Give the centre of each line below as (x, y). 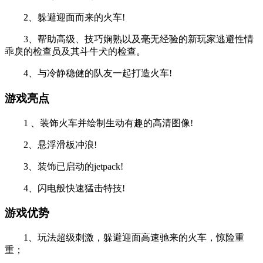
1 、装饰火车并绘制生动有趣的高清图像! (99, 123)
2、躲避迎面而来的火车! (65, 18)
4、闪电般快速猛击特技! (65, 188)
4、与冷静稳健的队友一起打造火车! (88, 73)
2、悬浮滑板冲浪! (51, 144)
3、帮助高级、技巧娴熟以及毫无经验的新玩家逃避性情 (129, 39)
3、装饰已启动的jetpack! (64, 166)
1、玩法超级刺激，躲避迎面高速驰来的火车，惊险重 (124, 237)
